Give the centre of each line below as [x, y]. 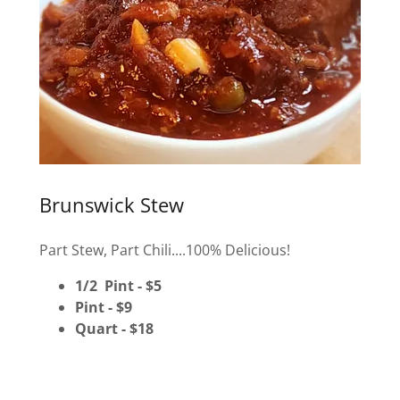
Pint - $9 [105, 307]
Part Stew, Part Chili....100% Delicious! [165, 250]
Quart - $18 [114, 328]
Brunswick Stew [112, 204]
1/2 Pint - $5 [120, 285]
